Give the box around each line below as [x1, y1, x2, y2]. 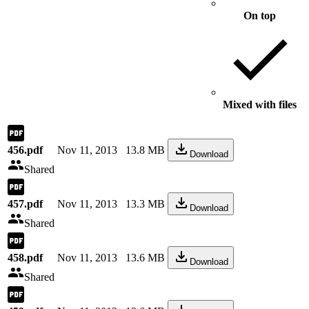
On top [243, 10, 276, 21]
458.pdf [8, 252, 43, 263]
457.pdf [8, 198, 43, 210]
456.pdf [8, 144, 43, 156]
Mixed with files [223, 99, 297, 110]
